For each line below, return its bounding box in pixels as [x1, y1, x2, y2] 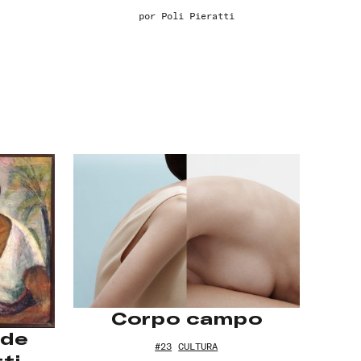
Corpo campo [110, 309, 262, 330]
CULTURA [178, 340, 218, 353]
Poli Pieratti [160, 10, 234, 23]
